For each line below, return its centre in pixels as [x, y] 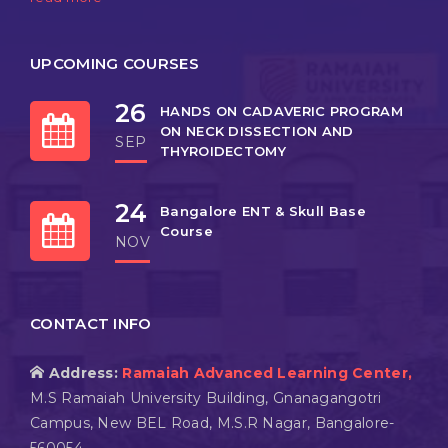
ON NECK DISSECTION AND [257, 131]
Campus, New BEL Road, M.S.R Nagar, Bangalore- [212, 423]
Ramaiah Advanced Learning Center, [267, 373]
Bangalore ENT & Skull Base [263, 211]
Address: [85, 373]
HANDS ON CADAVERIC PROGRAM [281, 111]
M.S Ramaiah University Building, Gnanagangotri [206, 398]
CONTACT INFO [91, 324]
